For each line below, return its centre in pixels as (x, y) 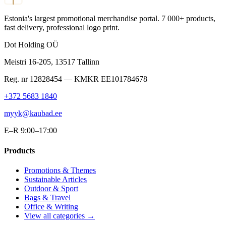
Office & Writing (51, 206)
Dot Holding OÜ (31, 45)
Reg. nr (16, 79)
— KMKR (80, 79)
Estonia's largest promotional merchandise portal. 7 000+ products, (110, 19)
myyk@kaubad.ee (33, 114)
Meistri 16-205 (27, 62)
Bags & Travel (47, 197)
